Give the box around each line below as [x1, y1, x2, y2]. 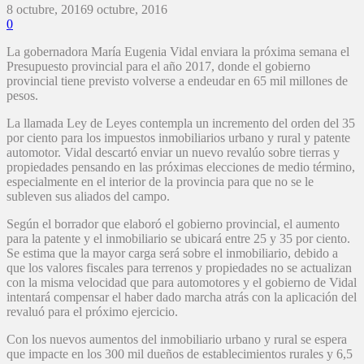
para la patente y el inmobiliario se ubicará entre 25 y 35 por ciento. [6, 232, 350, 246]
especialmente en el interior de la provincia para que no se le [6, 175, 314, 189]
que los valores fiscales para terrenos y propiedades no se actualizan [6, 261, 352, 275]
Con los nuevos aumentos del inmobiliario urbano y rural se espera [6, 332, 347, 347]
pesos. [6, 89, 38, 103]
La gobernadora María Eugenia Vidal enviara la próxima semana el [6, 45, 349, 59]
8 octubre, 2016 [6, 2, 87, 17]
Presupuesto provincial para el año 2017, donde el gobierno [6, 59, 310, 74]
